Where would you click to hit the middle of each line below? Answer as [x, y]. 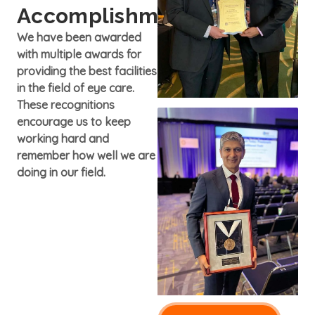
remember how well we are [86, 155]
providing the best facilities [87, 71]
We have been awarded [79, 37]
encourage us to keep [74, 121]
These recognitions [66, 104]
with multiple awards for [79, 54]
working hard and [63, 138]
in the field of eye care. [76, 88]
